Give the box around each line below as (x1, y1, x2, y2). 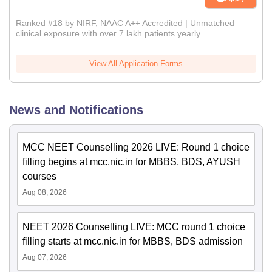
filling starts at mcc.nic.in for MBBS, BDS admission (22, 236, 243, 246)
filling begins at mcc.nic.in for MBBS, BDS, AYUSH (22, 157, 240, 167)
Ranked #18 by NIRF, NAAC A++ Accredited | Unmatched (16, 18, 234, 28)
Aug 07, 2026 (22, 253, 67, 262)
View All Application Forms (89, 59, 183, 68)
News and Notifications (9, 103, 143, 117)
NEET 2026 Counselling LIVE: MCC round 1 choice (22, 222, 245, 232)
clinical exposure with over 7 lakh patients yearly (16, 29, 200, 38)
